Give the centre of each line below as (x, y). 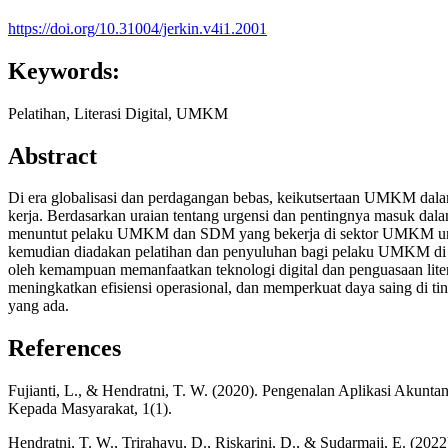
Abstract (52, 155)
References (64, 348)
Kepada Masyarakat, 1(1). (90, 409)
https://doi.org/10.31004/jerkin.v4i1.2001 (137, 28)
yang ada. (38, 306)
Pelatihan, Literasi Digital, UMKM (118, 113)
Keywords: (64, 70)
